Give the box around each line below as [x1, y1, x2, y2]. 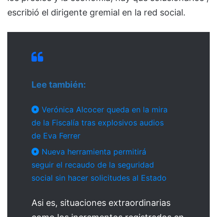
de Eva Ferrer [31, 131, 80, 141]
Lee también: [31, 79, 86, 90]
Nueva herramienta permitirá [39, 147, 146, 157]
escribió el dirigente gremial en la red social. [7, 7, 186, 18]
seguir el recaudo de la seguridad [31, 160, 154, 170]
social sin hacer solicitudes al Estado [31, 173, 167, 183]
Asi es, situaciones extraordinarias [31, 198, 170, 208]
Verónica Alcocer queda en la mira [39, 105, 168, 115]
